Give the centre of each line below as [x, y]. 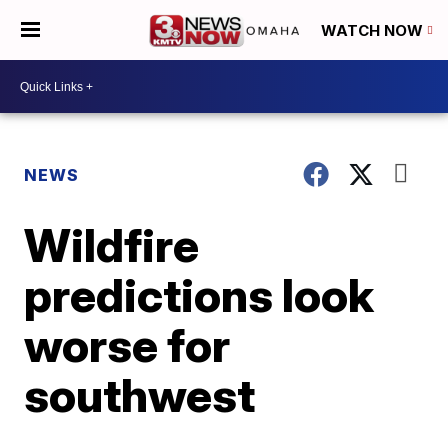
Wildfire [112, 245]
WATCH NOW [374, 31]
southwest [140, 395]
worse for [127, 345]
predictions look [199, 295]
